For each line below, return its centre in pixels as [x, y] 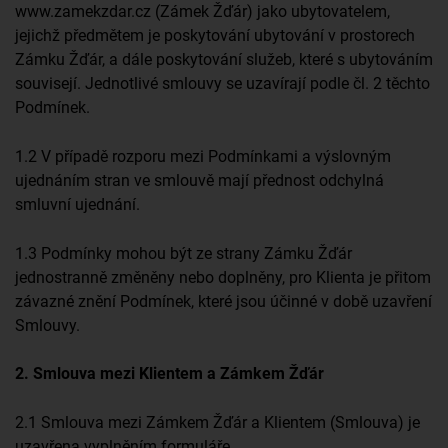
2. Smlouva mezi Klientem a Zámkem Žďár [169, 374]
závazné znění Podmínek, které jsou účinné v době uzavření [223, 301]
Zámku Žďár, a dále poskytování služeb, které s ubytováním [224, 60]
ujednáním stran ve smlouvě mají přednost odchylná [199, 180]
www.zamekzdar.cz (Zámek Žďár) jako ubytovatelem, [202, 12]
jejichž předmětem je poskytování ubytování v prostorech [215, 36]
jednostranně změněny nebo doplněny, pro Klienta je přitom [223, 277]
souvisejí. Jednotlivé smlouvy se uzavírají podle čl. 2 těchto [222, 84]
